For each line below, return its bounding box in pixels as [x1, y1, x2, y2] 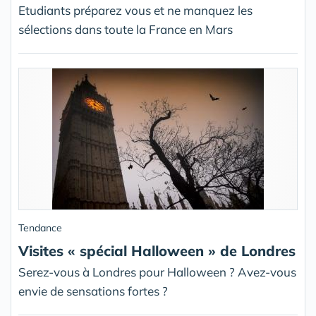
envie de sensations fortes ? [18, 284, 168, 298]
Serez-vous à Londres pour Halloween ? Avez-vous [18, 265, 296, 279]
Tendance [18, 221, 62, 234]
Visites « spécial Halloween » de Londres [18, 242, 296, 260]
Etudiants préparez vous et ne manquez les [18, 3, 253, 18]
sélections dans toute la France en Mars [18, 22, 233, 37]
